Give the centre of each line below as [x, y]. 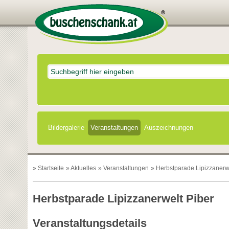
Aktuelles [83, 168]
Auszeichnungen [169, 127]
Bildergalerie [66, 127]
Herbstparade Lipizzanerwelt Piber [123, 198]
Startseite [51, 168]
